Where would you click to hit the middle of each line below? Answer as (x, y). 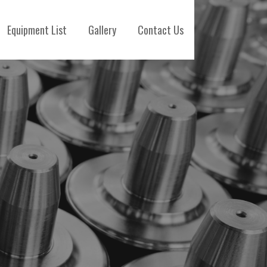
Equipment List (37, 30)
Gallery (102, 30)
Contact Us (161, 30)
